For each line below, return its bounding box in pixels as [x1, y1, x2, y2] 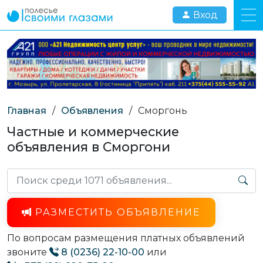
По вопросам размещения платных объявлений [7, 232, 245, 244]
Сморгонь [138, 104, 187, 116]
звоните [7, 246, 49, 258]
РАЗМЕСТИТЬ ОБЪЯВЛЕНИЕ [35, 206, 201, 218]
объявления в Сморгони [7, 139, 170, 154]
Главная [7, 104, 46, 116]
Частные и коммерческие [7, 123, 179, 139]
